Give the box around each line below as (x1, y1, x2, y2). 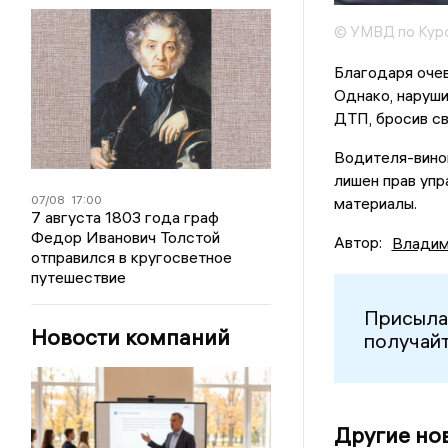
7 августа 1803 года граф (31, 207, 220, 227)
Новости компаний (31, 323, 231, 351)
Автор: (333, 232, 382, 253)
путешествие (31, 267, 127, 287)
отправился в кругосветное (31, 247, 233, 267)
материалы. (333, 193, 417, 214)
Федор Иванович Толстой (31, 227, 221, 247)
